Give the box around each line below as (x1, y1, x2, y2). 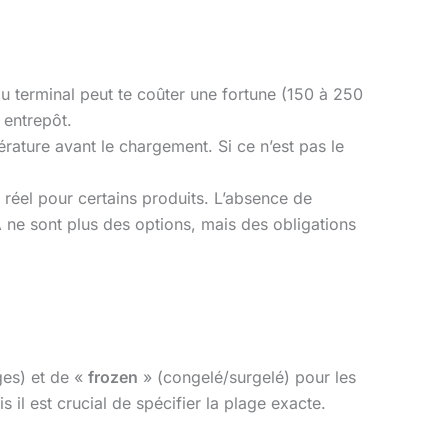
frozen (88, 367, 138, 388)
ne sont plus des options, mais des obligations (2, 213, 356, 234)
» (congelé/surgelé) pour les (138, 367, 356, 388)
